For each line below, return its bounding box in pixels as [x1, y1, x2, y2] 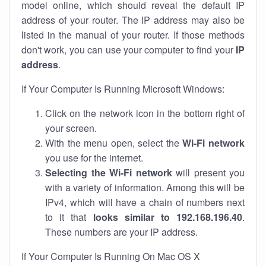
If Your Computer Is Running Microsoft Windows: [21, 82, 224, 96]
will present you [172, 166, 245, 179]
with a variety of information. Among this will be [45, 180, 245, 194]
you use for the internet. [45, 151, 143, 164]
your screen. [45, 121, 97, 135]
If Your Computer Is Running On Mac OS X [21, 249, 200, 263]
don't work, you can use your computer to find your [21, 43, 236, 56]
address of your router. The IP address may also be [21, 13, 245, 27]
